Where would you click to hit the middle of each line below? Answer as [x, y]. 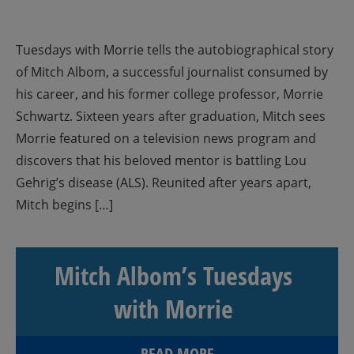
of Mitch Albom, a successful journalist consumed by [172, 72]
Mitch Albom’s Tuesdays [173, 275]
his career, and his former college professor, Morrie [169, 94]
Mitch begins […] [64, 205]
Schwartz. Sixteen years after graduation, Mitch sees [171, 116]
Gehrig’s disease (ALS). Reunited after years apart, [164, 183]
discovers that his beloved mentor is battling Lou [161, 160]
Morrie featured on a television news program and [166, 138]
